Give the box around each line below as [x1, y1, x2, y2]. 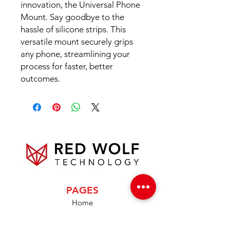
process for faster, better [21, 61, 113, 72]
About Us [66, 208, 98, 219]
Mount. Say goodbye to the [21, 12, 124, 23]
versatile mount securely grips [21, 36, 133, 47]
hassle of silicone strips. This [21, 24, 126, 35]
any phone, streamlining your [21, 49, 130, 60]
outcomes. [21, 73, 60, 84]
